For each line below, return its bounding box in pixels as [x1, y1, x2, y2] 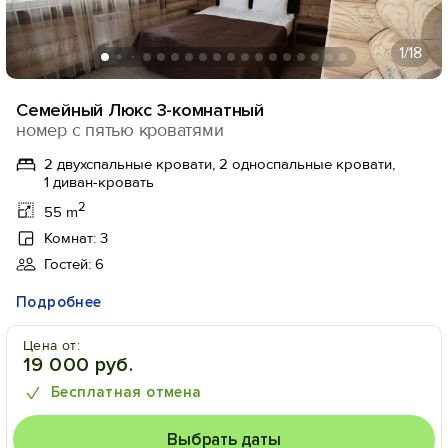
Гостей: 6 [44, 255, 104, 273]
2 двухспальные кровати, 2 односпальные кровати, [44, 155, 395, 173]
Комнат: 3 [44, 229, 108, 247]
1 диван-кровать [44, 173, 154, 191]
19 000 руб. [23, 353, 134, 377]
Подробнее [16, 293, 102, 311]
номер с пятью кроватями [16, 119, 224, 141]
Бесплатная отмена [51, 383, 202, 401]
